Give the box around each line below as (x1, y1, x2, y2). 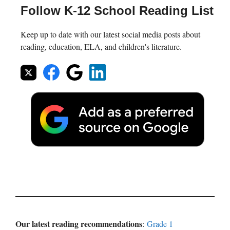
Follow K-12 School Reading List (21, 4, 214, 18)
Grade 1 (147, 218, 173, 229)
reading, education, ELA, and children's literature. (21, 41, 182, 52)
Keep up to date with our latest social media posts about (21, 29, 200, 40)
